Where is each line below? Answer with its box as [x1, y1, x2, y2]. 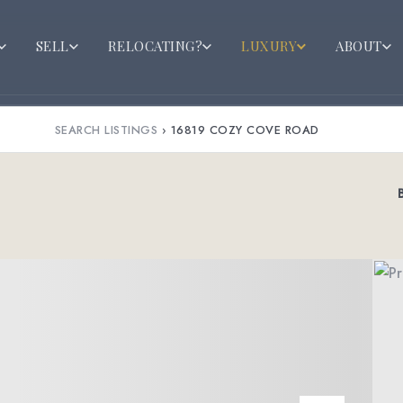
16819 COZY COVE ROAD [170, 121, 319, 139]
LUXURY [241, 36, 298, 55]
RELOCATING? [107, 36, 203, 55]
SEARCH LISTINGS [54, 121, 158, 139]
